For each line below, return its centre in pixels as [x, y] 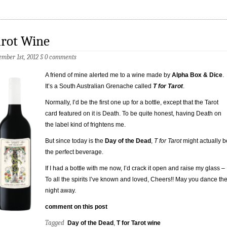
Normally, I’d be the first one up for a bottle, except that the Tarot [132, 103]
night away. [61, 191]
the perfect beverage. [74, 152]
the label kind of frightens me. [85, 125]
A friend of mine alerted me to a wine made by [108, 75]
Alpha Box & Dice [197, 75]
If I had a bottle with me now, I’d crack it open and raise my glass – [135, 168]
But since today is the [75, 141]
